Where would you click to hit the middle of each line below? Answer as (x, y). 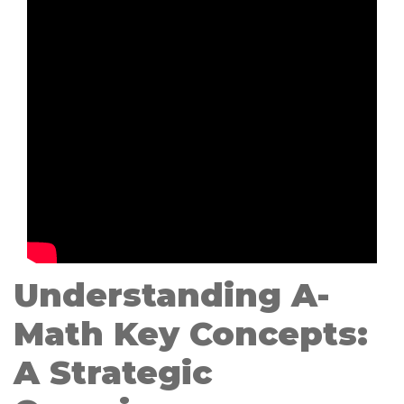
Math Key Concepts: (191, 334)
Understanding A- (172, 295)
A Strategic (113, 372)
